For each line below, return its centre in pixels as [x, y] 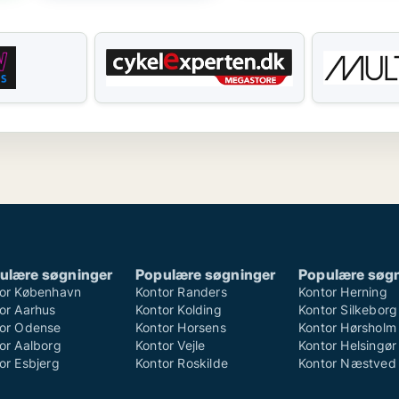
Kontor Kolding [179, 309]
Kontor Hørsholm [347, 327]
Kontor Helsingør [348, 345]
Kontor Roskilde [182, 363]
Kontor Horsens [181, 327]
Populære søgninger [206, 274]
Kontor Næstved [347, 363]
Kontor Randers [181, 292]
